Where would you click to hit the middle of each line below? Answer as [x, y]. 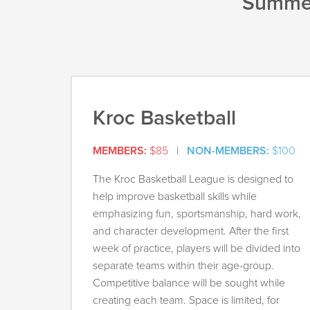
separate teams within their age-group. [183, 266]
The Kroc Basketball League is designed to [193, 180]
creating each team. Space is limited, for [186, 301]
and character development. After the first [191, 231]
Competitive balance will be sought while [189, 283]
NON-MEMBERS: [228, 151]
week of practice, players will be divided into [197, 249]
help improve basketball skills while [175, 197]
